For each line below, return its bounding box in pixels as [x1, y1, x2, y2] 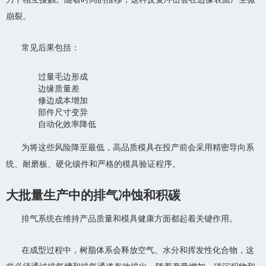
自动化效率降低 [38, 119, 96, 129]
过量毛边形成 [38, 72, 88, 81]
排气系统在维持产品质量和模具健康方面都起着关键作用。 [21, 213, 237, 223]
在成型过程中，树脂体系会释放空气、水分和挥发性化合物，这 [21, 245, 254, 255]
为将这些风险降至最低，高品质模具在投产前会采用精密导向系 [21, 142, 254, 152]
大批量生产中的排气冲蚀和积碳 [6, 188, 180, 202]
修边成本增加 [38, 96, 88, 105]
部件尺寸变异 [38, 107, 88, 117]
